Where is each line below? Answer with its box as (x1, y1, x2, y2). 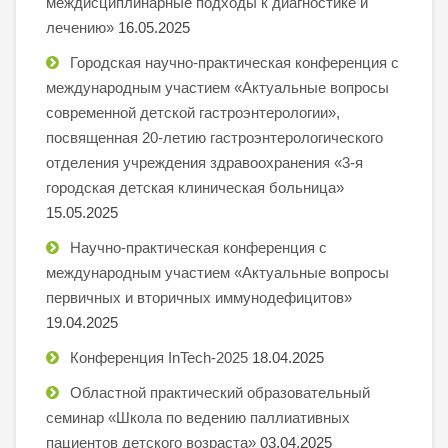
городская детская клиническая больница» (46, 178, 344, 196)
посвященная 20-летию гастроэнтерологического (46, 128, 383, 146)
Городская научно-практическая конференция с (70, 53, 399, 71)
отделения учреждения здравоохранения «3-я (46, 153, 363, 171)
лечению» (46, 18, 114, 36)
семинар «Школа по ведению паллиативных (46, 408, 350, 426)
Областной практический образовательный (70, 383, 370, 401)
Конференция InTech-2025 (70, 348, 248, 366)
